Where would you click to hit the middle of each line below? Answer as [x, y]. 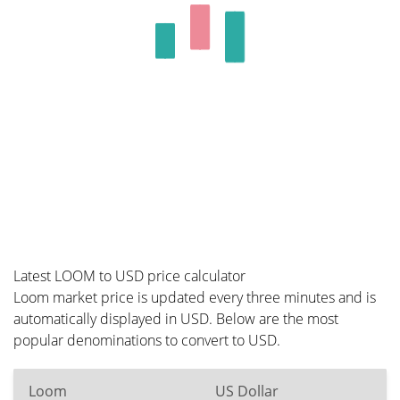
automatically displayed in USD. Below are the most [176, 319]
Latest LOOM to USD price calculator [129, 276]
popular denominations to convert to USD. [147, 340]
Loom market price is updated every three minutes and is [195, 297]
